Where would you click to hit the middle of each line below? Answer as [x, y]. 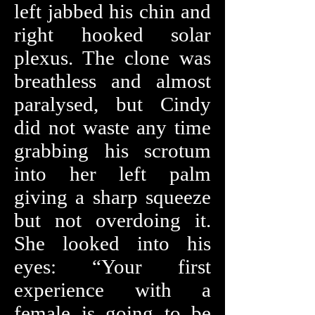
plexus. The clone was [112, 58]
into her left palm [112, 174]
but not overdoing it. [112, 220]
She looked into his [112, 243]
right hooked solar [112, 34]
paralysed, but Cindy [112, 104]
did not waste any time [112, 127]
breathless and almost [112, 81]
